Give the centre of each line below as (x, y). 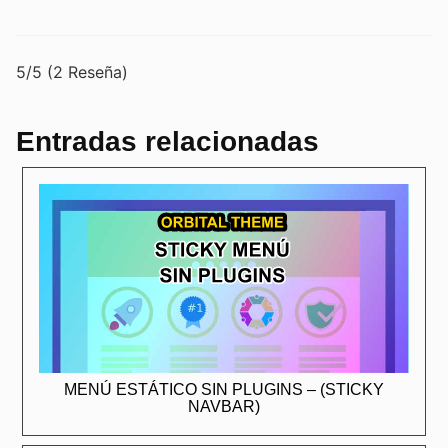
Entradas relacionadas (167, 141)
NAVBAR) (224, 407)
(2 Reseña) (87, 71)
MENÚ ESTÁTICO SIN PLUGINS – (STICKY (224, 390)
